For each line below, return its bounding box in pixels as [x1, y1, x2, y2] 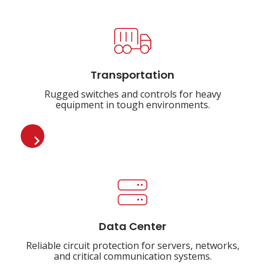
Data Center [99, 218, 166, 237]
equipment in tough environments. [55, 98, 210, 111]
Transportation [91, 67, 174, 85]
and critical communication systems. [53, 250, 212, 263]
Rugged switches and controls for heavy [44, 88, 221, 101]
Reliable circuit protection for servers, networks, [25, 239, 240, 252]
